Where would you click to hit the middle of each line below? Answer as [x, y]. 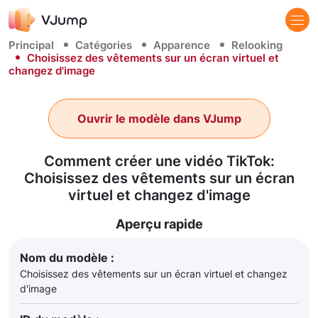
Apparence [182, 45]
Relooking [257, 45]
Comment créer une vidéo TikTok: [159, 161]
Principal [31, 45]
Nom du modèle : [67, 258]
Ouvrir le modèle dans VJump [159, 119]
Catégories [104, 45]
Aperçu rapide [159, 224]
